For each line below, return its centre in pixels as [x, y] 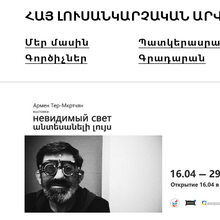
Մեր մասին [57, 42]
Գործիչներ [56, 58]
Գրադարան [172, 58]
